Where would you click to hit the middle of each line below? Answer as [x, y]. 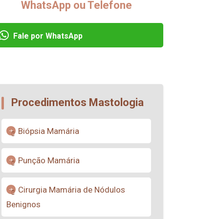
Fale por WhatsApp [47, 36]
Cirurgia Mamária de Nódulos [72, 190]
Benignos [23, 204]
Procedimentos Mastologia [77, 102]
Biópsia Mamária [49, 131]
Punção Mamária [49, 160]
